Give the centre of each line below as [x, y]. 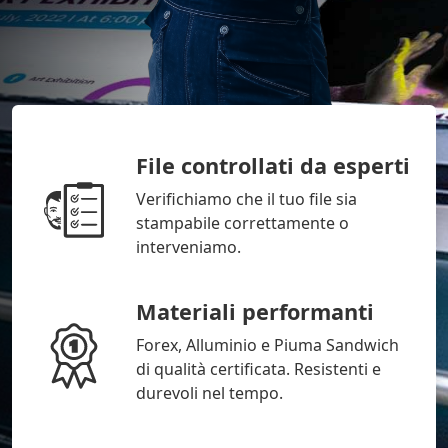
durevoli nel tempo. [209, 393]
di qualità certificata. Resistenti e [258, 369]
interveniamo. [188, 247]
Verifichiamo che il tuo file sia [246, 199]
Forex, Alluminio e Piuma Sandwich [267, 345]
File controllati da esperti [273, 166]
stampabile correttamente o [242, 223]
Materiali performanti [255, 312]
